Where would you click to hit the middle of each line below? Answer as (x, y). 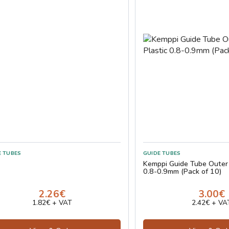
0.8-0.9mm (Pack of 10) (182, 171)
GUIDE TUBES (162, 153)
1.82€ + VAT (52, 203)
